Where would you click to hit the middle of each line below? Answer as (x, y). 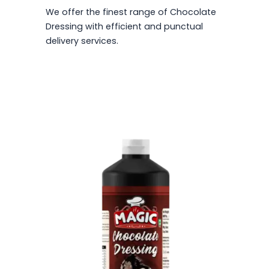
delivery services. (82, 41)
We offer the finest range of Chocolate (131, 12)
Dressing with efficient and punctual (124, 27)
